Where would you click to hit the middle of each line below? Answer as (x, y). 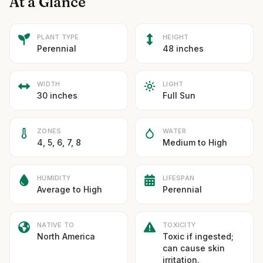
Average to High (70, 189)
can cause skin (194, 248)
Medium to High (195, 142)
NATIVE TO (56, 225)
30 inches (57, 95)
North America (66, 236)
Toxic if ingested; (198, 236)
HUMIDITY (54, 178)
